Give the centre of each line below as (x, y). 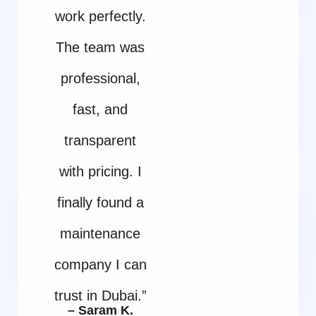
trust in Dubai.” (100, 295)
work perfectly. (100, 16)
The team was (101, 47)
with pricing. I (100, 171)
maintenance (101, 233)
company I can (100, 264)
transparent (101, 140)
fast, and (101, 109)
